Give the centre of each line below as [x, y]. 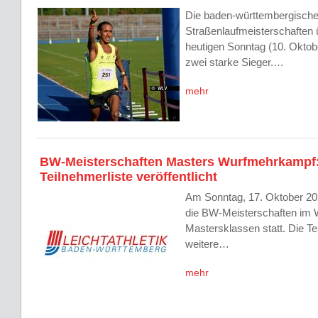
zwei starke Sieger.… [235, 62]
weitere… [207, 244]
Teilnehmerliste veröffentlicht [128, 177]
